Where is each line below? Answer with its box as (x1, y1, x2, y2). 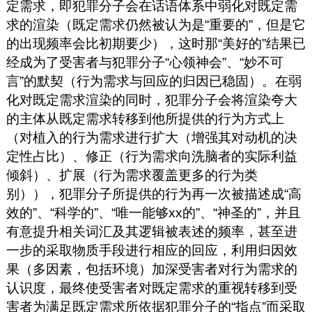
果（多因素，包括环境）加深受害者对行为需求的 (6, 261, 297, 276)
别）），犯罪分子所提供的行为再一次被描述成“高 (6, 186, 302, 201)
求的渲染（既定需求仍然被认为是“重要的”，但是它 (6, 17, 306, 32)
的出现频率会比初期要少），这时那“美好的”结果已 (6, 36, 306, 51)
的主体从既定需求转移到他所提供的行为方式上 (6, 111, 284, 126)
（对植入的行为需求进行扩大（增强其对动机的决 (6, 130, 297, 145)
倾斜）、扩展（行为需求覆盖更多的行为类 (6, 167, 258, 182)
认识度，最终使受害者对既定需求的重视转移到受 (6, 280, 297, 295)
